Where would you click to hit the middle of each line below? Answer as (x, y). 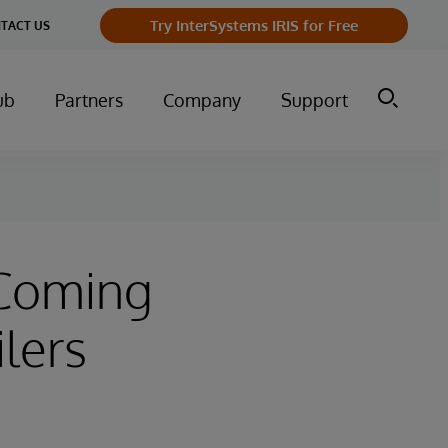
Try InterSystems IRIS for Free (254, 25)
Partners (89, 100)
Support (314, 100)
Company (202, 100)
